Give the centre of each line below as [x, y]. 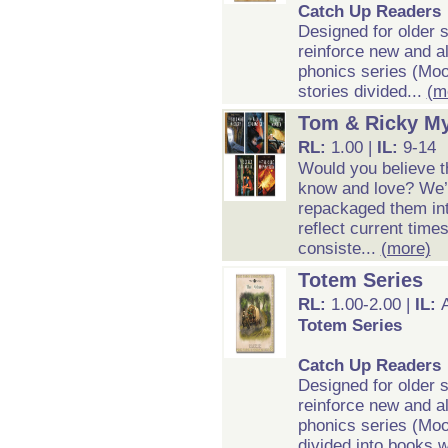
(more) [405, 248]
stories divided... [362, 91]
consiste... [339, 248]
